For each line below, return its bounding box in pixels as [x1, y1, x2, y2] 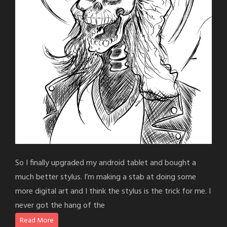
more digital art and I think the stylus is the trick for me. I [15, 185, 211, 199]
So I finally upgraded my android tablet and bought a [15, 157, 196, 170]
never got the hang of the [15, 199, 105, 213]
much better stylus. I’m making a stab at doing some [15, 171, 196, 184]
